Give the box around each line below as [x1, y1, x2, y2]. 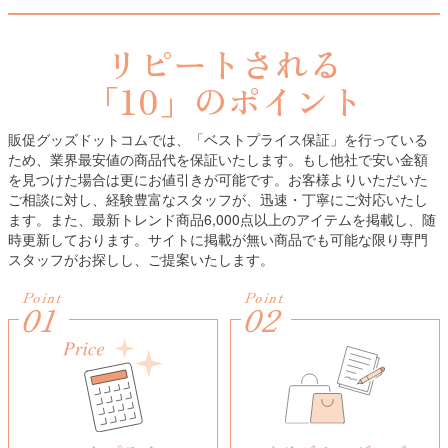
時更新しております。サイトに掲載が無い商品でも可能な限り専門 [8, 229, 428, 250]
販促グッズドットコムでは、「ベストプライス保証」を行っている [8, 129, 428, 150]
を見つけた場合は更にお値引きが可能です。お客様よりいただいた [8, 169, 428, 190]
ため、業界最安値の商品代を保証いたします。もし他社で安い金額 [8, 149, 428, 170]
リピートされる [105, 39, 343, 89]
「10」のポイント [85, 76, 363, 126]
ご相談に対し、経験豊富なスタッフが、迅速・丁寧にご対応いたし [8, 189, 428, 210]
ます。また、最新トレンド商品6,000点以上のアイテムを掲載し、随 [8, 209, 436, 230]
